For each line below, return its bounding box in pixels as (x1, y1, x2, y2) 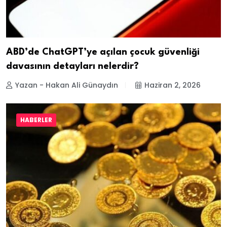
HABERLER (20, 116, 52, 125)
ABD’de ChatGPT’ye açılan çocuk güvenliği (6, 47, 200, 57)
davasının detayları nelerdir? (6, 61, 139, 71)
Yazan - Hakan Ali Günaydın (15, 80, 118, 90)
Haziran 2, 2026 (144, 80, 201, 90)
